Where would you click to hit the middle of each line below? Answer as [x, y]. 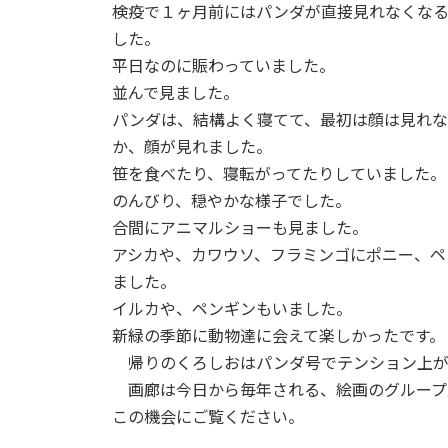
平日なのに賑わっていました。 [223, 65]
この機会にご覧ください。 [208, 416]
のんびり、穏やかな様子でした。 [231, 200]
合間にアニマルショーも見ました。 [240, 227]
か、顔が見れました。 [192, 146]
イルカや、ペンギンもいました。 [232, 308]
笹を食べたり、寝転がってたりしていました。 [279, 173]
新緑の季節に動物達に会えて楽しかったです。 [278, 335]
